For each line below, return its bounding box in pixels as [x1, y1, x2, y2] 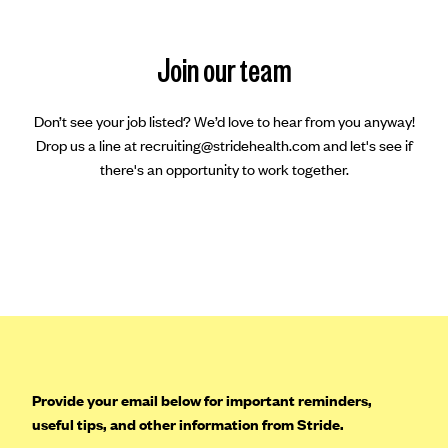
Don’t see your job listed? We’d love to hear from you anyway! [33, 111, 415, 132]
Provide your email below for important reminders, [32, 390, 372, 411]
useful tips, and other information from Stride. [32, 414, 344, 435]
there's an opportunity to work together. [99, 159, 349, 180]
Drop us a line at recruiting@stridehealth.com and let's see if [35, 135, 413, 156]
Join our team [156, 49, 292, 90]
